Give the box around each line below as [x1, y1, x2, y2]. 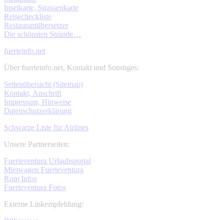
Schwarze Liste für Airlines [4, 123, 88, 132]
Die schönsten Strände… [4, 30, 81, 38]
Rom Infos [4, 174, 37, 183]
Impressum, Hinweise [4, 98, 71, 106]
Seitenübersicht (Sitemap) [4, 80, 83, 88]
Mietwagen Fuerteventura [4, 165, 83, 174]
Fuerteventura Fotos [4, 183, 66, 192]
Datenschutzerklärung [4, 107, 72, 115]
